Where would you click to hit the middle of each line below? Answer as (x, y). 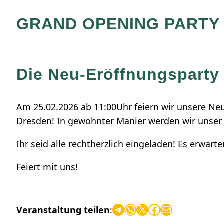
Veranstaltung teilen (63, 210)
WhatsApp (128, 209)
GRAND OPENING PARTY (118, 24)
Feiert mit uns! (47, 167)
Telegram (117, 209)
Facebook (151, 209)
